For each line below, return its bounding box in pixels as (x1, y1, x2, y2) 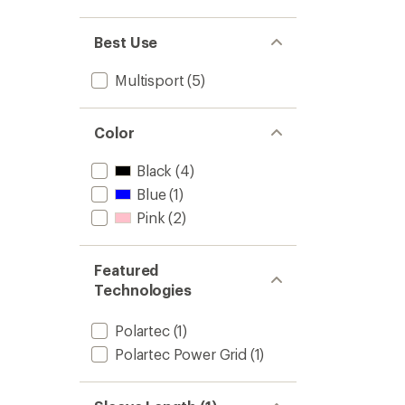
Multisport (115, 71, 184, 89)
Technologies (94, 281, 193, 298)
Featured (94, 261, 159, 278)
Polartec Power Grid (115, 345, 247, 363)
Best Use (94, 33, 158, 51)
